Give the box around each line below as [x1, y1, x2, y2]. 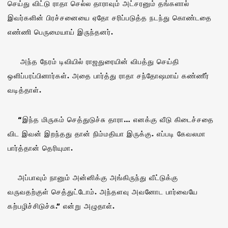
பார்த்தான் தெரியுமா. [8, 142, 73, 153]
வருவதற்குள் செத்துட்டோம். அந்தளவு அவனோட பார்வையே [8, 186, 198, 196]
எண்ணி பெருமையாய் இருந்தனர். [8, 26, 113, 37]
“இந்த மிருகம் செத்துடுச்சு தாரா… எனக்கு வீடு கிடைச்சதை [8, 114, 214, 124]
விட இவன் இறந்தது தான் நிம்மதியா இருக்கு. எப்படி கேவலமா [8, 128, 206, 138]
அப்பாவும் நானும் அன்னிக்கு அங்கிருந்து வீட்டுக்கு [8, 172, 178, 182]
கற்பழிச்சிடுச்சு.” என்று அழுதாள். [8, 201, 115, 211]
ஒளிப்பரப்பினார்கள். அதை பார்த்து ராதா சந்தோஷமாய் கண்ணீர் [8, 70, 209, 80]
